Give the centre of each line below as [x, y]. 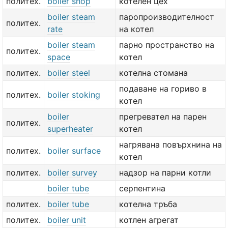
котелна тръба [148, 204]
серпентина [142, 188]
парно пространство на [167, 45]
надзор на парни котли [165, 173]
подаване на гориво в [163, 89]
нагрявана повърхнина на [170, 145]
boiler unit [67, 220]
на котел [136, 29]
